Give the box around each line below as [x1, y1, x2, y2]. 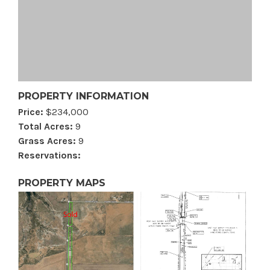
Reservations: [18, 149, 81, 161]
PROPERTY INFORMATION [18, 90, 149, 102]
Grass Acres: [18, 134, 76, 146]
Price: [18, 105, 43, 118]
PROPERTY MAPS [18, 177, 105, 189]
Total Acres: [18, 120, 73, 132]
